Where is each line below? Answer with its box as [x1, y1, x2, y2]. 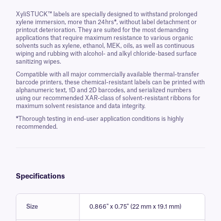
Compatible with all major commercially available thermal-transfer [16, 72, 199, 77]
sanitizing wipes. [16, 59, 61, 65]
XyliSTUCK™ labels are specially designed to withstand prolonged [16, 11, 197, 17]
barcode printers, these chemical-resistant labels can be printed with [16, 79, 205, 85]
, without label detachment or [116, 19, 197, 25]
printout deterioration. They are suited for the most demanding [16, 27, 188, 33]
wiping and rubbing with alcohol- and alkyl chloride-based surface [16, 51, 197, 57]
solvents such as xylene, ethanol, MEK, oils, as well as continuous [16, 43, 194, 49]
